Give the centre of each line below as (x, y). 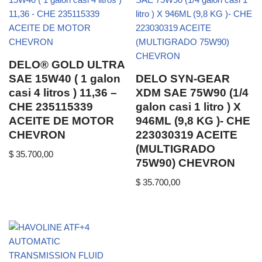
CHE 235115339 (51, 106)
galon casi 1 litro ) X (189, 106)
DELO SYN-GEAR (183, 78)
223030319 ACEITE (187, 135)
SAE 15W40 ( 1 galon (65, 78)
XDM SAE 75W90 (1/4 (192, 92)
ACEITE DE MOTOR (61, 120)
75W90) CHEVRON (186, 163)
